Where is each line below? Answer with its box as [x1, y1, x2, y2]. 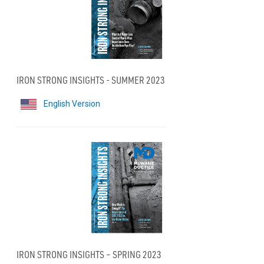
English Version [43, 99, 100, 109]
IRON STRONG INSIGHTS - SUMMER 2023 [16, 74, 165, 86]
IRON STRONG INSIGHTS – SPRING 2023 [16, 248, 161, 260]
